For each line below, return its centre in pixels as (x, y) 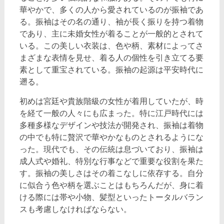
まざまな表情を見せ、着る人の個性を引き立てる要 (111, 57)
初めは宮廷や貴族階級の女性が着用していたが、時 (111, 101)
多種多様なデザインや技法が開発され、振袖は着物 (111, 125)
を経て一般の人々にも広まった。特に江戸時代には (111, 113)
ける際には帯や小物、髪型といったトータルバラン (111, 197)
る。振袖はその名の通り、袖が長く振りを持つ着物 (111, 21)
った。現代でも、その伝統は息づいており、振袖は (111, 149)
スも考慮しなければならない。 (75, 209)
